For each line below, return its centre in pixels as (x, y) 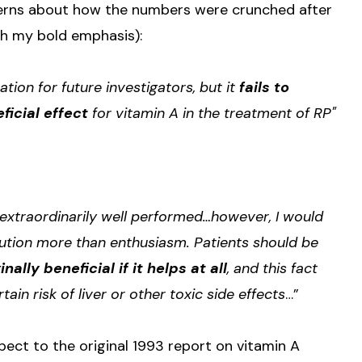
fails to (262, 87)
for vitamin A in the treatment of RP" (212, 113)
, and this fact (272, 268)
